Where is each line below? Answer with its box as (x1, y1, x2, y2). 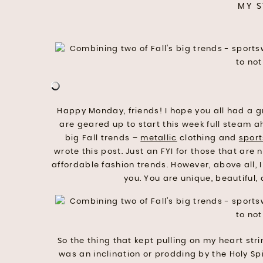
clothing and (177, 134, 239, 142)
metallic (140, 134, 177, 142)
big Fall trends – (65, 134, 141, 142)
